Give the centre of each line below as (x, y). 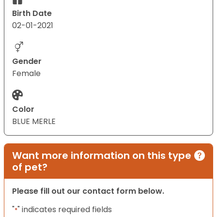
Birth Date (32, 14)
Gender (27, 62)
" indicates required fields (65, 210)
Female (26, 74)
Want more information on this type (102, 156)
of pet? (30, 167)
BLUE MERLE (34, 122)
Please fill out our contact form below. (88, 191)
